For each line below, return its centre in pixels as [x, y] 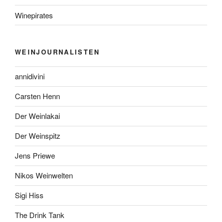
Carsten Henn [37, 96]
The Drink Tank [40, 215]
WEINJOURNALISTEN [57, 52]
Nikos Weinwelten [44, 175]
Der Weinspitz [38, 136]
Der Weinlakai [37, 116]
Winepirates [34, 15]
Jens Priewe [35, 156]
